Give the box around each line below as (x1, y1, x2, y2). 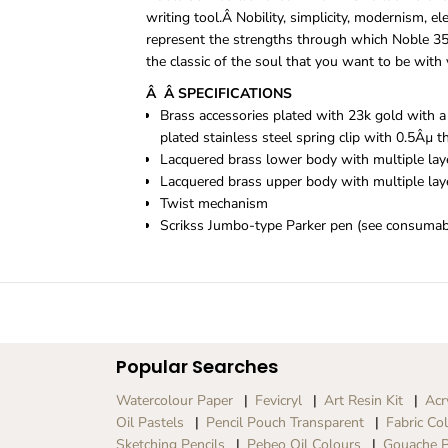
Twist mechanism (159, 194, 268, 214)
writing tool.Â (145, 8, 236, 28)
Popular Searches (115, 354, 278, 379)
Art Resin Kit (323, 391, 403, 410)
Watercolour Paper (115, 391, 233, 410)
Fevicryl (254, 391, 302, 410)
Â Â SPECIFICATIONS (145, 84, 292, 104)
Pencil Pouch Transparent (205, 413, 364, 432)
